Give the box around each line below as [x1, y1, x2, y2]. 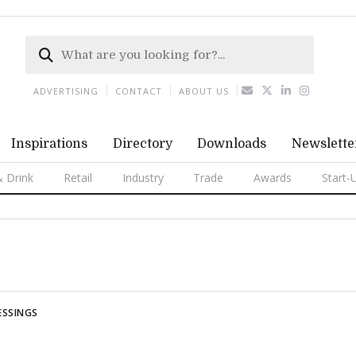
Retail [63, 170, 92, 185]
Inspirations [10, 137, 87, 151]
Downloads [197, 137, 267, 151]
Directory [112, 137, 172, 151]
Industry [122, 170, 164, 185]
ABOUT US [179, 85, 229, 97]
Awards [253, 170, 292, 185]
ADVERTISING [33, 85, 99, 97]
